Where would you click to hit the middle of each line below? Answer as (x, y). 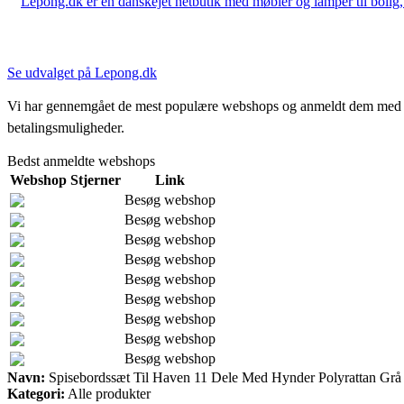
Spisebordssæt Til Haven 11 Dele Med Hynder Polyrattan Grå (223, 377)
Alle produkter (108, 393)
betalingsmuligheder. (66, 127)
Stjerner (96, 179)
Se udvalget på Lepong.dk (82, 72)
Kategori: (36, 393)
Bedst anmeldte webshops (81, 161)
